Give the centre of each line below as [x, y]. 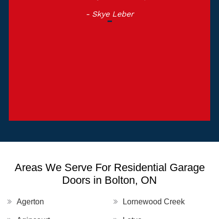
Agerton [30, 202]
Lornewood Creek [154, 202]
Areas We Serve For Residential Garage [109, 168]
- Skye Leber [109, 14]
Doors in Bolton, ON [109, 180]
